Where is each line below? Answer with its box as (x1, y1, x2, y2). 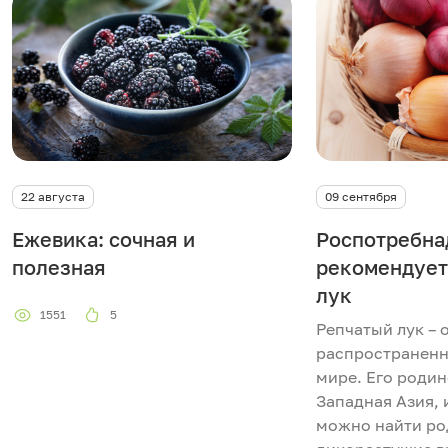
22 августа (21, 188, 85, 204)
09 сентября (325, 188, 397, 204)
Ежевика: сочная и (12, 226, 195, 251)
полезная (12, 254, 106, 279)
